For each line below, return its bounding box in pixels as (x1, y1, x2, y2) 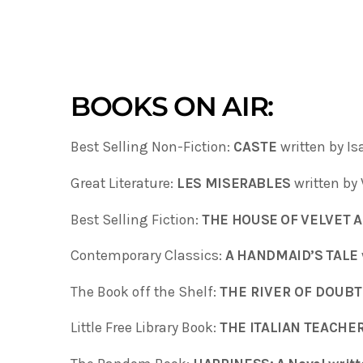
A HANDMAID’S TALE (225, 247, 361, 264)
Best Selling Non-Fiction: (70, 139, 233, 156)
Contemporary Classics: (70, 247, 225, 264)
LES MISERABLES (177, 174, 292, 191)
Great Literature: (70, 174, 177, 191)
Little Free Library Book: (70, 319, 220, 336)
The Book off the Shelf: (70, 283, 220, 300)
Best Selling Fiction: (70, 211, 202, 228)
